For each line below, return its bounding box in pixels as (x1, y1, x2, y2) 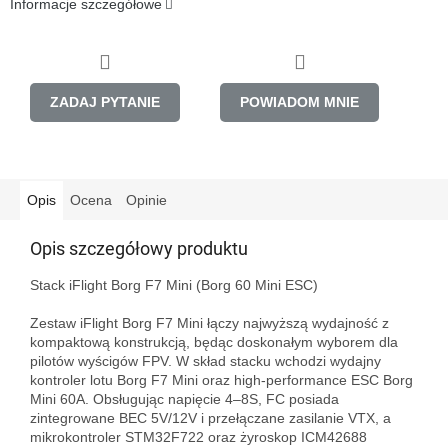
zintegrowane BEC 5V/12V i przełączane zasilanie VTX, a (30, 409, 391, 426)
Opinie (126, 191, 167, 208)
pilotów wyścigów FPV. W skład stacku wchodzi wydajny (30, 352, 381, 369)
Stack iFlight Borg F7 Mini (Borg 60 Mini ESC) (30, 276, 318, 293)
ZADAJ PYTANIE (50, 93, 160, 110)
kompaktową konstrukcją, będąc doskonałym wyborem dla (30, 333, 398, 350)
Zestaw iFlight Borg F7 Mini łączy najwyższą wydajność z (30, 314, 389, 331)
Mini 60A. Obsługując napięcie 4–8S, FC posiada (30, 390, 339, 407)
